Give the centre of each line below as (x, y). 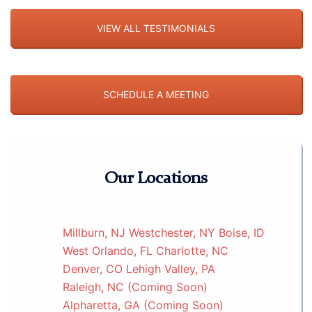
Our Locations (156, 179)
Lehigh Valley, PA (171, 269)
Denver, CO (93, 269)
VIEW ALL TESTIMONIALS (156, 28)
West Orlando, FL (108, 251)
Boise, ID (242, 233)
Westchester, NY (172, 233)
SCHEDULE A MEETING (156, 94)
